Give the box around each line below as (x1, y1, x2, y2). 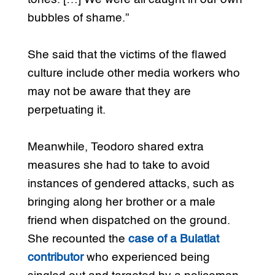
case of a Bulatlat (128, 233, 219, 245)
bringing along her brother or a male (27, 196, 215, 208)
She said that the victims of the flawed (27, 48, 227, 61)
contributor (27, 251, 83, 263)
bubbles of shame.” (27, 12, 129, 24)
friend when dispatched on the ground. (27, 214, 230, 227)
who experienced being (83, 251, 210, 263)
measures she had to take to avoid (27, 159, 210, 171)
